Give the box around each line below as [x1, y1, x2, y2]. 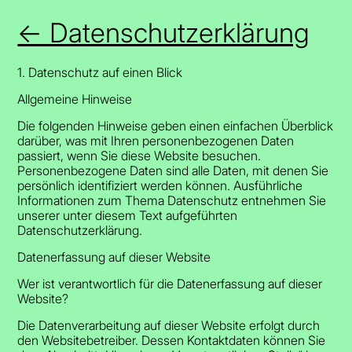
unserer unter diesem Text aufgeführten [17, 207, 238, 223]
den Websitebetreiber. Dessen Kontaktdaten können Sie [17, 332, 326, 348]
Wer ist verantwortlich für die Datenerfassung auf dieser [17, 275, 323, 291]
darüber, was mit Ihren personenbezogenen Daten [17, 132, 295, 148]
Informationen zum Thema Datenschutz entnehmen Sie [17, 192, 327, 208]
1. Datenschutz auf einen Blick [17, 64, 183, 80]
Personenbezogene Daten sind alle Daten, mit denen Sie [17, 162, 329, 178]
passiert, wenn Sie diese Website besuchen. [17, 147, 262, 163]
